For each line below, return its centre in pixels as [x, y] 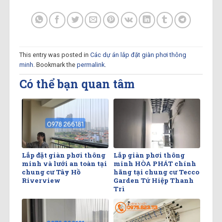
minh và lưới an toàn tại [64, 163]
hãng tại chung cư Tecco [156, 172]
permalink [90, 65]
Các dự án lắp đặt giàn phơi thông [138, 55]
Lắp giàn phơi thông [149, 155]
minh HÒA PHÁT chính [155, 163]
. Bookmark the [55, 65]
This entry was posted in [55, 55]
